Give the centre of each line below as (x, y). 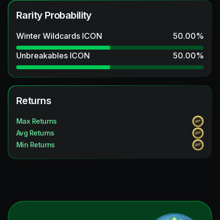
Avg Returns (35, 133)
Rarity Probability (54, 15)
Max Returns (37, 121)
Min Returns (36, 145)
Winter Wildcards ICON (59, 36)
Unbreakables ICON (53, 56)
